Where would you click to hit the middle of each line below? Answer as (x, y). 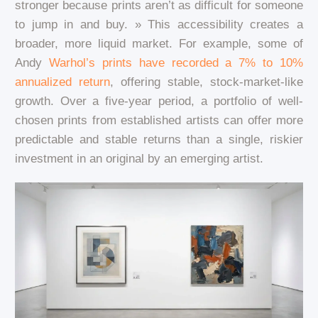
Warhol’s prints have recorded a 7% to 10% (176, 62)
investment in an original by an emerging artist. (139, 158)
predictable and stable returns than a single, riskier (159, 139)
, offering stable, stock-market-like (207, 82)
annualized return (62, 82)
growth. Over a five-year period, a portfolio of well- (159, 101)
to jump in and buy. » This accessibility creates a (159, 24)
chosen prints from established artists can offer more (159, 120)
